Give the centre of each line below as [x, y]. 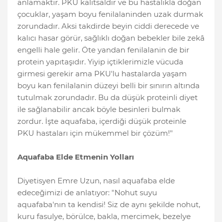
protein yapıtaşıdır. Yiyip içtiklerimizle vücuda [100, 62]
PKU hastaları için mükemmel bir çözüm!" [95, 133]
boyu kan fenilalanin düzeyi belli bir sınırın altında [109, 86]
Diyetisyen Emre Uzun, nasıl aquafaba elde [96, 181]
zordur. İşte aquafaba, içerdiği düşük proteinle [102, 121]
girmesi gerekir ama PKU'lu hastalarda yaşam [102, 74]
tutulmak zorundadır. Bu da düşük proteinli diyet [108, 98]
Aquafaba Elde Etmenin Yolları [76, 157]
